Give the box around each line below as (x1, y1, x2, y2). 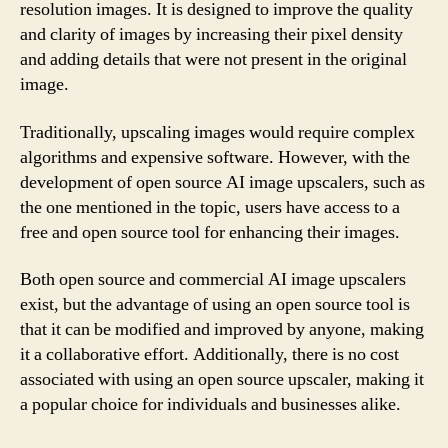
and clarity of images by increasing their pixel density (20, 23, 403, 46)
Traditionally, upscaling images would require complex (20, 120, 415, 144)
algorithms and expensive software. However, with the (20, 145, 410, 169)
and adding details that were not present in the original (20, 48, 407, 71)
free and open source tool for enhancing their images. (20, 220, 400, 244)
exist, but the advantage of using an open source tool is (20, 293, 410, 316)
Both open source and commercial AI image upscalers (20, 268, 406, 291)
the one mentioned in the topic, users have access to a (20, 195, 400, 219)
